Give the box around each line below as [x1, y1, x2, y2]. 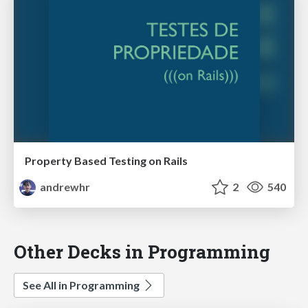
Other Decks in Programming [14, 239, 270, 263]
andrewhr [38, 179, 91, 193]
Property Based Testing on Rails [25, 153, 188, 167]
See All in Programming [23, 278, 142, 291]
